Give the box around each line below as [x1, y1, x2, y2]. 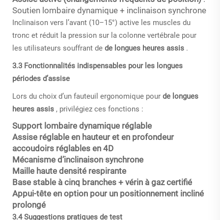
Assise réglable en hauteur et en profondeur [12, 132, 174, 142]
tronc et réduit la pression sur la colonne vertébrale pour [12, 30, 196, 40]
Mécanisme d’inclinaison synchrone [12, 154, 143, 165]
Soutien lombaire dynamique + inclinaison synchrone [12, 5, 206, 15]
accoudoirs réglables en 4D [12, 143, 113, 153]
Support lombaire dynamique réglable [12, 120, 152, 131]
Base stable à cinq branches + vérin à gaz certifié [12, 177, 192, 187]
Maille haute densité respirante [12, 165, 126, 176]
